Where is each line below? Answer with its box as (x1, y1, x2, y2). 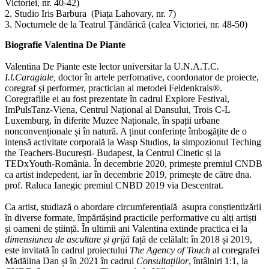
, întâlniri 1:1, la (189, 255, 248, 266)
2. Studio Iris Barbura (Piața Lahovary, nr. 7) (5, 8, 178, 19)
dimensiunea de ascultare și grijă (5, 234, 130, 244)
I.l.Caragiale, (5, 71, 56, 82)
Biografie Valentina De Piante (5, 39, 125, 50)
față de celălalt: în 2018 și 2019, (130, 234, 252, 244)
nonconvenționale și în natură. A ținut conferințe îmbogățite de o (5, 125, 247, 136)
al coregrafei (213, 244, 259, 255)
